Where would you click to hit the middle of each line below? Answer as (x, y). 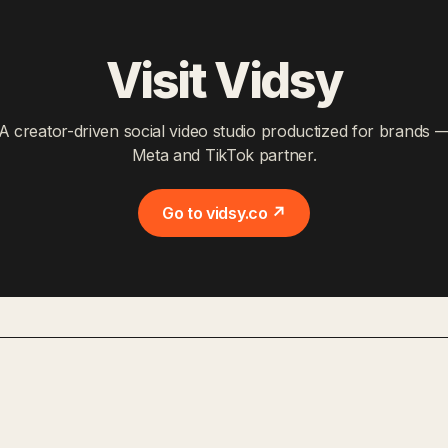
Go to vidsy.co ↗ (224, 212)
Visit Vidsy (224, 80)
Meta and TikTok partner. (224, 154)
